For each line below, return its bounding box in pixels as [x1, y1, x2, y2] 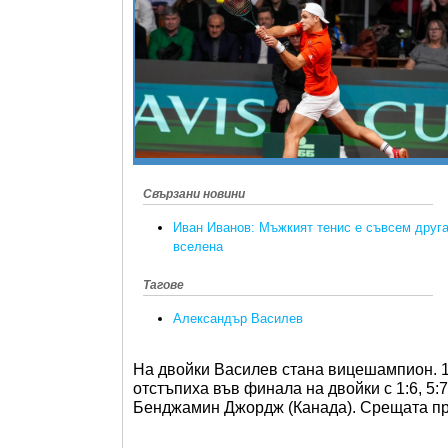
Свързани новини [143, 186, 245, 201]
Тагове [143, 278, 184, 293]
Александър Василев [173, 311, 303, 327]
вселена [173, 239, 223, 255]
